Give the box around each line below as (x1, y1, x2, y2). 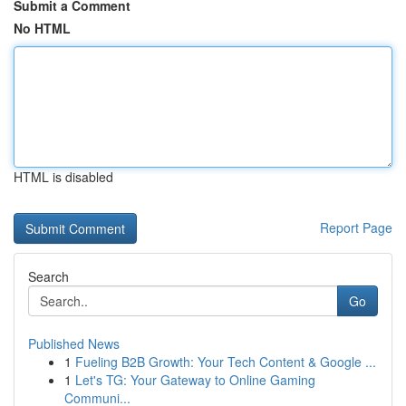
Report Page (320, 218, 392, 237)
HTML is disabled (14, 168, 113, 186)
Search (28, 267, 69, 285)
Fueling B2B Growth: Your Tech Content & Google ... (75, 353, 376, 371)
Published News (28, 334, 120, 353)
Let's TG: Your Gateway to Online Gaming (75, 371, 315, 389)
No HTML (14, 19, 71, 37)
